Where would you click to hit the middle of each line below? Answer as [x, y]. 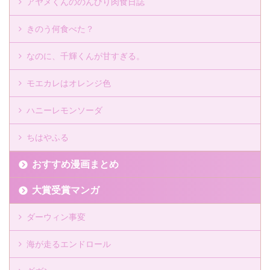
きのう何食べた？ [60, 29]
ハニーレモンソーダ [64, 110]
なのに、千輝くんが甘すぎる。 [86, 56]
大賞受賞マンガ [66, 190]
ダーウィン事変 [56, 217]
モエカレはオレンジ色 [69, 83]
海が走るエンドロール [69, 244]
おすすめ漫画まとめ [75, 164]
